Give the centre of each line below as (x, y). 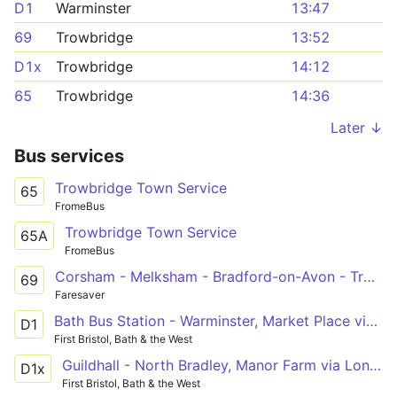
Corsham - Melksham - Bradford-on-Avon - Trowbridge (369, 276)
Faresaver (80, 294)
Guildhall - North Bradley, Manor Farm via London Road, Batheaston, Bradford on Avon (375, 365)
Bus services (69, 156)
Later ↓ (357, 128)
